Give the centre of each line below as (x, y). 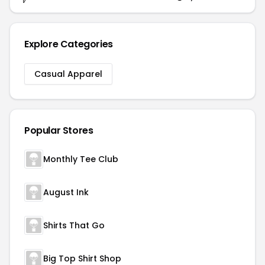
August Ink (66, 192)
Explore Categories (69, 44)
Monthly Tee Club (81, 159)
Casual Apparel (68, 74)
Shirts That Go (74, 225)
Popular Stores (59, 130)
